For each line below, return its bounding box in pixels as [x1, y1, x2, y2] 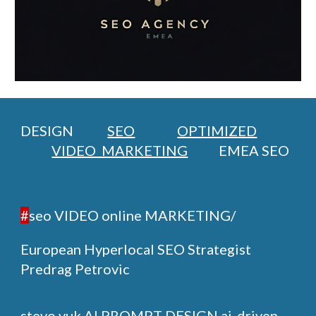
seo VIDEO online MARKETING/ [29, 207, 236, 224]
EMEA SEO [219, 142, 290, 159]
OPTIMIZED [177, 122, 257, 139]
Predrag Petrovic [20, 260, 133, 277]
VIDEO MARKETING [51, 142, 188, 159]
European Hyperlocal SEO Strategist [20, 241, 252, 257]
